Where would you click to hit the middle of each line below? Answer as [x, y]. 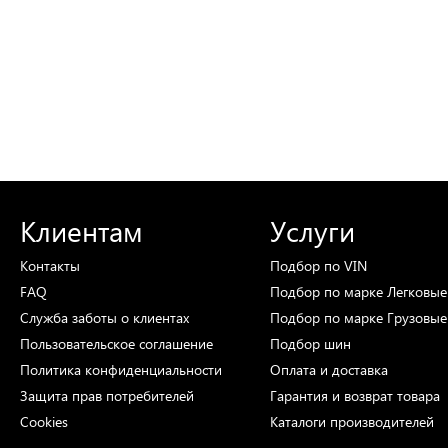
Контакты [50, 265]
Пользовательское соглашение [116, 343]
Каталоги [300, 421]
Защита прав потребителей [107, 395]
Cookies [44, 421]
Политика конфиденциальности [121, 369]
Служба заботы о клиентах [104, 317]
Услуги [312, 230]
